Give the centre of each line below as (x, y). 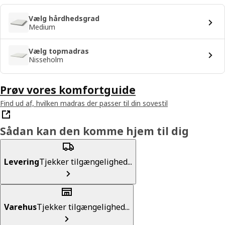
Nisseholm (46, 59)
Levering (22, 161)
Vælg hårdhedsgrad (64, 18)
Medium (42, 27)
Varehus (20, 207)
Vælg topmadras (59, 51)
